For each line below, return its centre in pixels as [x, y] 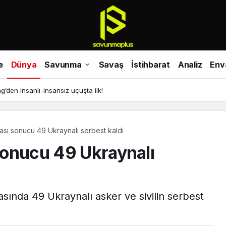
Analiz [190, 64]
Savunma [63, 64]
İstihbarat [151, 64]
